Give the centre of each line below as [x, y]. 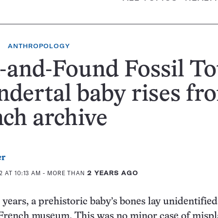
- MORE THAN [64, 173]
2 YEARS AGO [112, 173]
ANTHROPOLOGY [39, 46]
